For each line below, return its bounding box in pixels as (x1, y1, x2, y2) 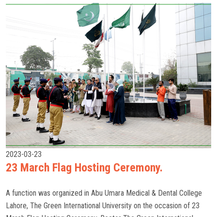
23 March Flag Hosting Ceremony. (6, 161, 163, 174)
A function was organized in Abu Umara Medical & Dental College (6, 188, 202, 198)
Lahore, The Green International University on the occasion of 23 (6, 201, 200, 210)
